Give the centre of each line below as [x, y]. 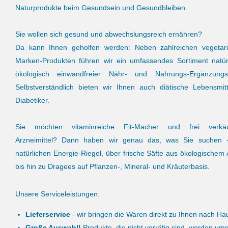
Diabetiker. [32, 100]
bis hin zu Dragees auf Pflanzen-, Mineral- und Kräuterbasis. [112, 166]
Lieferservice [48, 214]
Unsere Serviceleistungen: [58, 194]
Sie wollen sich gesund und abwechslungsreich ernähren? [109, 34]
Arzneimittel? [36, 140]
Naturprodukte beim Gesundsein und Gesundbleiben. [101, 8]
